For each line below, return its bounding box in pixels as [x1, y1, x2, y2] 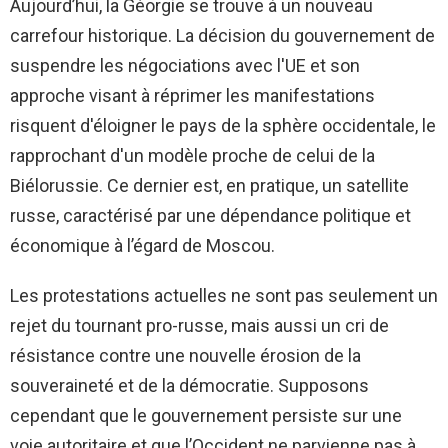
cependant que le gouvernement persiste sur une [10, 405, 402, 427]
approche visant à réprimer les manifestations [10, 85, 375, 107]
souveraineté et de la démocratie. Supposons [10, 375, 369, 397]
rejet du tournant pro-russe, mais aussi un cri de [10, 315, 389, 337]
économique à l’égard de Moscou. [10, 235, 275, 257]
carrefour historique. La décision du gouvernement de [10, 25, 435, 47]
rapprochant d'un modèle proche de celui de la [10, 145, 375, 167]
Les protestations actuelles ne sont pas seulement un [10, 285, 438, 307]
